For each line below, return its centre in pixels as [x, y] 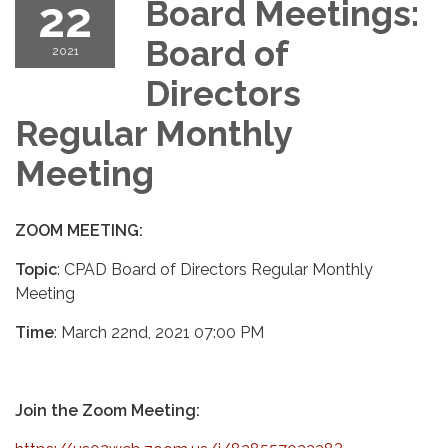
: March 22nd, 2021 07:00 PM [159, 332]
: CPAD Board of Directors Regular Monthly [215, 269]
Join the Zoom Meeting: [107, 410]
